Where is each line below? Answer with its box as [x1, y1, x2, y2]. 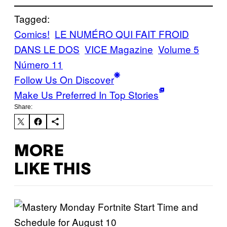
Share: [14, 103, 32, 111]
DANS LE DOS [14, 42, 80, 56]
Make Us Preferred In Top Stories [14, 88, 159, 102]
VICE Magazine [85, 42, 153, 56]
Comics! [14, 27, 50, 41]
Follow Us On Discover [14, 72, 114, 87]
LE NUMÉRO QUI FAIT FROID [55, 27, 189, 41]
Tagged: [14, 12, 50, 26]
